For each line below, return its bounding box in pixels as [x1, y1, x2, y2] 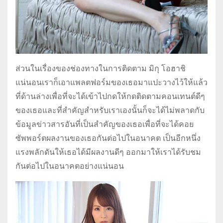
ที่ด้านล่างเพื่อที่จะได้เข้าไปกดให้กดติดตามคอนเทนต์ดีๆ [15, 91, 205, 103]
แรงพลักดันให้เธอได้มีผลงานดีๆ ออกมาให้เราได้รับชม [15, 146, 201, 158]
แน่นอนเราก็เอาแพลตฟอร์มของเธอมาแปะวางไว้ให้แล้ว [15, 77, 208, 89]
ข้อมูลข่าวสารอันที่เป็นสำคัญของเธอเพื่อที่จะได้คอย [15, 118, 194, 130]
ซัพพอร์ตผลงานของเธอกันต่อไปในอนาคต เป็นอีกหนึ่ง [15, 132, 201, 144]
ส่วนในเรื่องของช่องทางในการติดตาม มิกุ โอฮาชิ [15, 63, 186, 75]
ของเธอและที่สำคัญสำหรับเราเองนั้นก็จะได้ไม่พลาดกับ [15, 105, 205, 116]
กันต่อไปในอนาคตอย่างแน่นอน [15, 160, 124, 172]
